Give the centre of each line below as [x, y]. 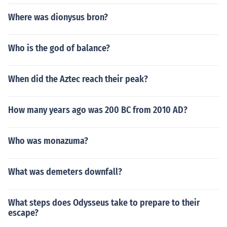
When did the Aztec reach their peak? [78, 79]
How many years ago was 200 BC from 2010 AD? [98, 110]
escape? [23, 213]
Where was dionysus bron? [58, 17]
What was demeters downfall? [65, 172]
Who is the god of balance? [59, 48]
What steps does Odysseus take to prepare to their [104, 203]
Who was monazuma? [48, 141]
